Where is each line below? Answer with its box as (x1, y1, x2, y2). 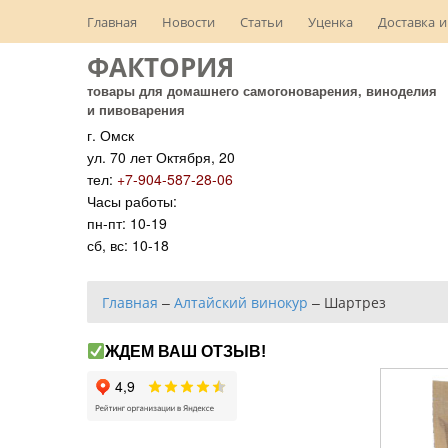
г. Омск (87, 125, 134, 145)
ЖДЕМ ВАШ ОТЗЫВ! (105, 343, 267, 361)
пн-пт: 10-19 (87, 213, 167, 233)
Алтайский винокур (174, 292, 308, 312)
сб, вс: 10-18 (87, 235, 169, 255)
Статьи (240, 12, 283, 31)
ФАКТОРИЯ (87, 48, 234, 85)
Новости (162, 12, 215, 31)
